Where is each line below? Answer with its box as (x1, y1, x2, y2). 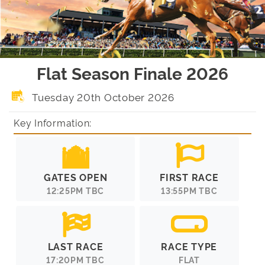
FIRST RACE (160, 170, 219, 183)
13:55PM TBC (161, 184, 218, 196)
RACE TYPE (161, 239, 218, 253)
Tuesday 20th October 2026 (29, 89, 174, 104)
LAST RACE (47, 239, 104, 253)
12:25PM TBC (46, 184, 105, 196)
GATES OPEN (43, 170, 108, 183)
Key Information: (14, 115, 92, 129)
